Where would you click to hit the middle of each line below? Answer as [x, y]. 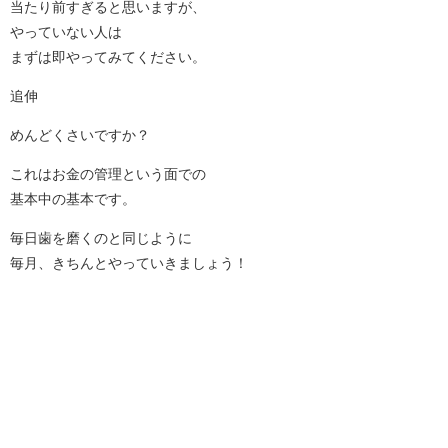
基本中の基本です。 [73, 198]
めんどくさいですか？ [80, 134]
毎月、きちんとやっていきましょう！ [129, 262]
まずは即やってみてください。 [108, 56]
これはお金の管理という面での [108, 173]
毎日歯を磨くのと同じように [101, 237]
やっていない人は [66, 31]
